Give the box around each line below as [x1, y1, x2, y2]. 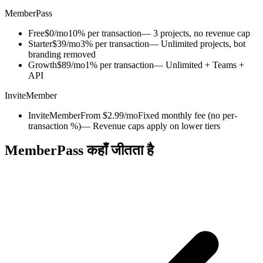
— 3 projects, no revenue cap [141, 28, 250, 38]
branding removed [28, 49, 96, 59]
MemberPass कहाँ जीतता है [5, 143, 154, 159]
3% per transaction [80, 38, 149, 49]
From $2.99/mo [80, 110, 138, 120]
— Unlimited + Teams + [154, 59, 244, 70]
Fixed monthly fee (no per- [138, 110, 237, 120]
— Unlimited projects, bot [149, 38, 245, 49]
